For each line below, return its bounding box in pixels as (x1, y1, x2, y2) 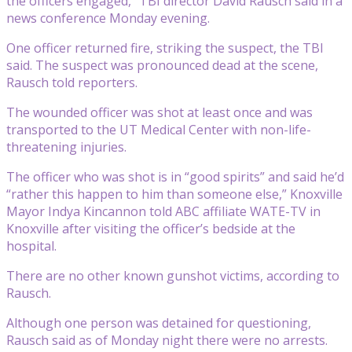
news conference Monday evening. (6, 9, 210, 27)
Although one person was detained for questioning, (6, 313, 311, 332)
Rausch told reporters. (6, 73, 137, 91)
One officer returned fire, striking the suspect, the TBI (6, 38, 324, 57)
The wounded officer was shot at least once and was (6, 103, 313, 121)
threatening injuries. (6, 137, 126, 156)
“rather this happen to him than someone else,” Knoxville (6, 185, 343, 203)
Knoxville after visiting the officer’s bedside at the (6, 219, 295, 237)
